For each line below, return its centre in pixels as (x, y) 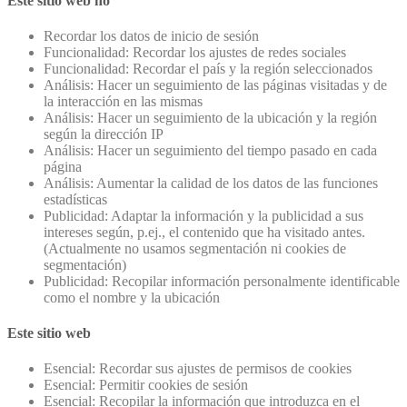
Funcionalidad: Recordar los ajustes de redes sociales (195, 52)
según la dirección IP (104, 134)
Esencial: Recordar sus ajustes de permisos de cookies (198, 369)
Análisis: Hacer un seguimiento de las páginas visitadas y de (215, 84)
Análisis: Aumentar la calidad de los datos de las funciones (211, 183)
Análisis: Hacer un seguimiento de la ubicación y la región (210, 117)
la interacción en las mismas (123, 101)
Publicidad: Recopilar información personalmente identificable (222, 281)
